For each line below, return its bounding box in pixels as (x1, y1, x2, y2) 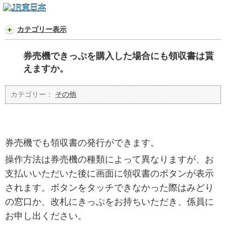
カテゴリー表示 (17, 25, 67, 33)
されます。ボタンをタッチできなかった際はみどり (5, 183, 214, 193)
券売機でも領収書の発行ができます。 (5, 138, 159, 148)
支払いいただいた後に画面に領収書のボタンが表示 (5, 168, 214, 179)
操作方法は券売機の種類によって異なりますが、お (5, 154, 214, 165)
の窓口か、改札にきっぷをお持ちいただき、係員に (5, 197, 214, 207)
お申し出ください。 (5, 211, 87, 221)
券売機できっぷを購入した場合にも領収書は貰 (23, 51, 214, 62)
